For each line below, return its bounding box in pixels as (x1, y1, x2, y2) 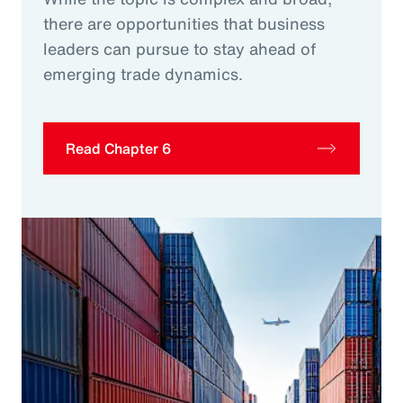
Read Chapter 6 (66, 138, 171, 160)
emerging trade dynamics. (43, 62, 243, 86)
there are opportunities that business (43, 12, 325, 36)
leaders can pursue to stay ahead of (43, 37, 316, 61)
